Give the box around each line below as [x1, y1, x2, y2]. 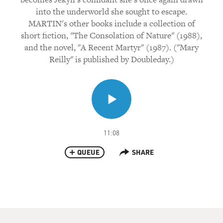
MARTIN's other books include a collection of [28, 17, 195, 29]
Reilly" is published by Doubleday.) [49, 53, 174, 65]
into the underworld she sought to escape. [36, 5, 187, 17]
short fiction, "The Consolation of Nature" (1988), [21, 29, 202, 41]
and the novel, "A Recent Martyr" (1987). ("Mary [24, 41, 199, 53]
